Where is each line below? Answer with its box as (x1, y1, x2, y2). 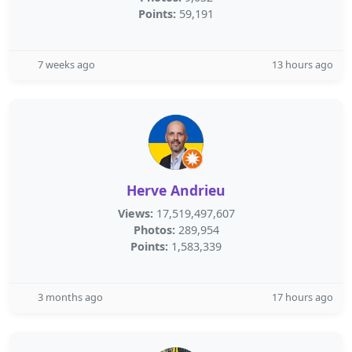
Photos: (133, 222, 175, 237)
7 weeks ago (38, 57, 95, 71)
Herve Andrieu (126, 181, 225, 200)
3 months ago (38, 290, 103, 304)
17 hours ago (272, 290, 333, 304)
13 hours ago (272, 57, 333, 71)
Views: (117, 206, 153, 221)
